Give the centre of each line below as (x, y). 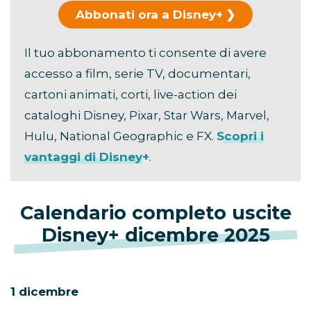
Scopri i (240, 136)
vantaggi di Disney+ (87, 157)
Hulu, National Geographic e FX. (120, 136)
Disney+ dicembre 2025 (155, 235)
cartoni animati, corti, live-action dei (131, 94)
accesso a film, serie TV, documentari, (137, 73)
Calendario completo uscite (155, 212)
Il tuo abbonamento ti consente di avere (145, 52)
